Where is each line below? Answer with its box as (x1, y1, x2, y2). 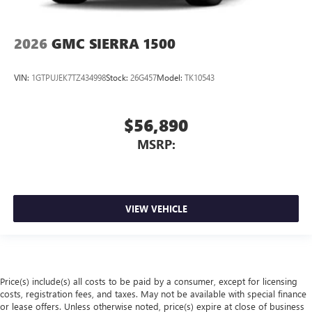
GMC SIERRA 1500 (52, 33, 175, 53)
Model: (157, 71, 185, 83)
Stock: (106, 71, 130, 83)
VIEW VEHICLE (125, 202, 187, 214)
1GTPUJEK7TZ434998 (31, 71, 106, 83)
